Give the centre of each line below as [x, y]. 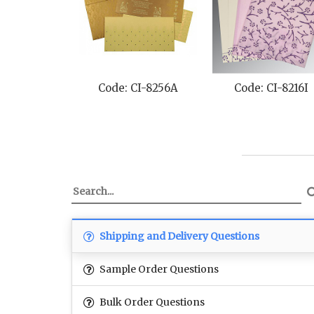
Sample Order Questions [158, 269]
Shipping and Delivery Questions [178, 237]
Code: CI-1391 [204, 88]
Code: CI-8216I [71, 88]
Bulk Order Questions [151, 302]
